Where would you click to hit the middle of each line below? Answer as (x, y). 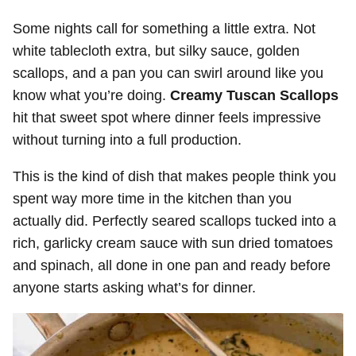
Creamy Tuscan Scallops (254, 95)
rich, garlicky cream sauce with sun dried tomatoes (173, 243)
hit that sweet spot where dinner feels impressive (167, 118)
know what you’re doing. (91, 95)
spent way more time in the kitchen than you (152, 199)
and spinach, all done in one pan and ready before (172, 265)
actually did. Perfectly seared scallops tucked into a (174, 221)
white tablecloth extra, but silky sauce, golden (156, 51)
